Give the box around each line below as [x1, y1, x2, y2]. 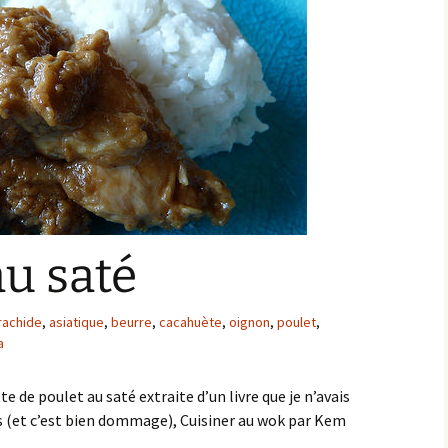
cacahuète [159, 313, 222, 331]
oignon [229, 313, 270, 331]
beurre [111, 313, 152, 331]
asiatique [49, 313, 104, 331]
